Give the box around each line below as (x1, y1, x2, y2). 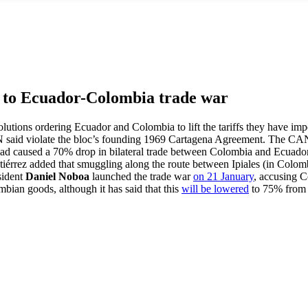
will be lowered (181, 182, 249, 195)
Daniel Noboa (25, 170, 92, 182)
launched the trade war (92, 170, 193, 182)
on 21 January (193, 170, 254, 182)
